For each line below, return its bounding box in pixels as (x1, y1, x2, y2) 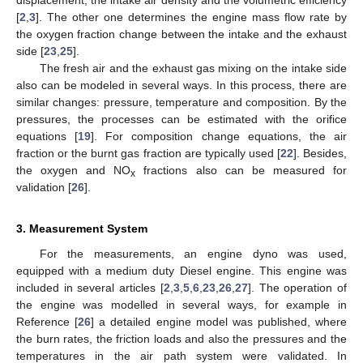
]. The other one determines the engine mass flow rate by (36, 10, 347, 23)
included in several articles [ (16, 280, 164, 294)
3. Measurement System (16, 221, 147, 235)
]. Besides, (293, 146, 348, 160)
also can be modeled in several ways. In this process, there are (16, 78, 347, 92)
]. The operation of (247, 280, 348, 294)
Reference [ (16, 314, 79, 328)
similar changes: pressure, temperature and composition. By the (16, 95, 347, 109)
